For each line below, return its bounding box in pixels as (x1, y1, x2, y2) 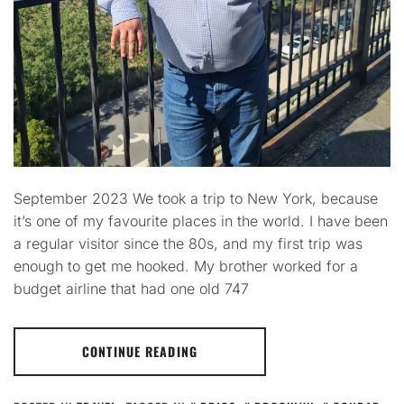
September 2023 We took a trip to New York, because (14, 189, 378, 207)
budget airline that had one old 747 (14, 280, 249, 298)
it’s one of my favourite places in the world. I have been (14, 212, 388, 230)
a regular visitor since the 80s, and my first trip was (14, 234, 363, 252)
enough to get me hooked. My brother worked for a (14, 257, 358, 275)
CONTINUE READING (82, 342, 197, 361)
